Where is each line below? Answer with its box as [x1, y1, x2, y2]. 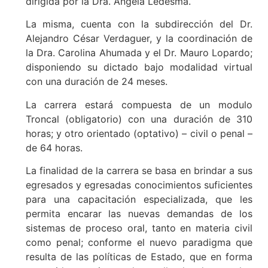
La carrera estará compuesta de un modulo [25, 98, 252, 111]
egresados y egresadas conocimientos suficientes [25, 178, 252, 191]
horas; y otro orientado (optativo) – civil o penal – [25, 127, 252, 139]
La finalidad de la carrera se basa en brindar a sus [25, 164, 252, 176]
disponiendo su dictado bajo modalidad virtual [25, 61, 252, 74]
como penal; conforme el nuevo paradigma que [25, 236, 252, 248]
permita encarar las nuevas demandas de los [25, 207, 252, 220]
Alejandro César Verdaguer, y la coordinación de [25, 32, 252, 45]
